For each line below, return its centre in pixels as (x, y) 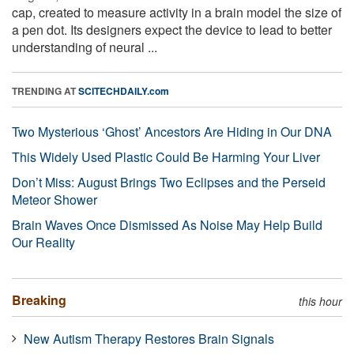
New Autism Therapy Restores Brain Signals (149, 338)
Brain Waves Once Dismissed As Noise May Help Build (167, 224)
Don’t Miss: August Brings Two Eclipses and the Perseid (169, 182)
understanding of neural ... (85, 47)
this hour (320, 301)
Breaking (39, 299)
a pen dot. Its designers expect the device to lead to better (172, 29)
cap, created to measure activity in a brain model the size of (177, 12)
